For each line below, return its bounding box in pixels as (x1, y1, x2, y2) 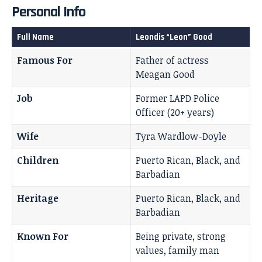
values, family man (136, 244, 219, 257)
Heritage (17, 192, 58, 205)
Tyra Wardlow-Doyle (136, 130, 226, 143)
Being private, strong (136, 230, 226, 243)
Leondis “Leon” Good (135, 32, 212, 43)
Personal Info (12, 2, 86, 22)
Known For (17, 230, 68, 243)
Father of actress (136, 54, 209, 67)
